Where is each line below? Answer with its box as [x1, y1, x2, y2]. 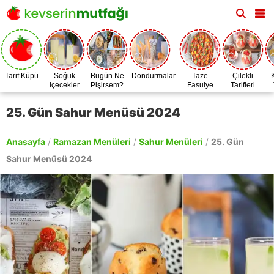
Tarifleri [231, 81, 255, 89]
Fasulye [187, 81, 213, 89]
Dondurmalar [131, 72, 176, 80]
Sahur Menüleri [139, 136, 203, 147]
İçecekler [49, 81, 80, 89]
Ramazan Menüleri [53, 136, 131, 147]
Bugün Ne [90, 72, 124, 80]
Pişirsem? [91, 81, 124, 89]
